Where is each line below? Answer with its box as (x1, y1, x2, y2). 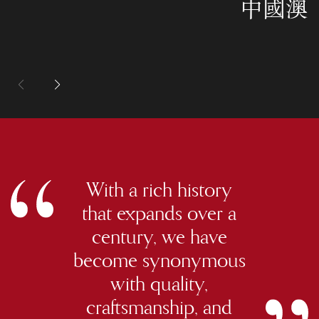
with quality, (110, 270, 209, 296)
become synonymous (73, 246, 246, 272)
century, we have (91, 223, 227, 249)
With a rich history (86, 176, 233, 202)
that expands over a (82, 199, 237, 225)
